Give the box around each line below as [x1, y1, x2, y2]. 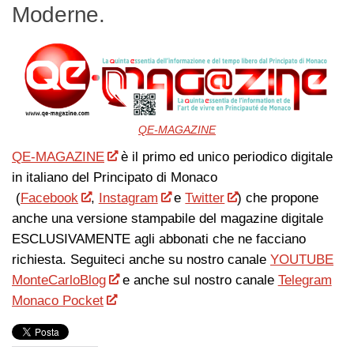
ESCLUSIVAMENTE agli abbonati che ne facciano [12, 231, 306, 247]
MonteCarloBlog [12, 272, 106, 288]
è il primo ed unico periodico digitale [116, 149, 333, 164]
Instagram [98, 190, 158, 205]
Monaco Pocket [12, 292, 104, 308]
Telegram [277, 272, 332, 288]
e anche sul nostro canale [118, 272, 278, 288]
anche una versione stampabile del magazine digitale [12, 210, 323, 226]
